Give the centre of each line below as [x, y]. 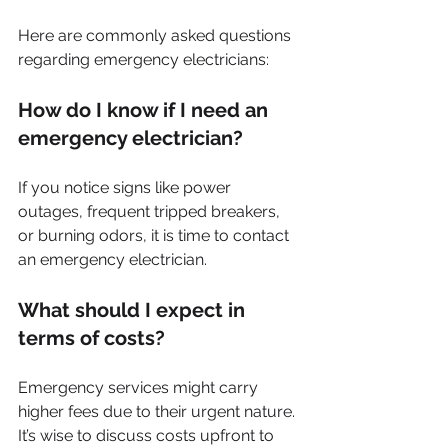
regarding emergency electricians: [143, 59]
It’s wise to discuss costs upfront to [148, 435]
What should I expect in [134, 309]
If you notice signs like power [126, 187]
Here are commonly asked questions [156, 35]
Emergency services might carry [140, 387]
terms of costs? [91, 337]
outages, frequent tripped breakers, [151, 211]
